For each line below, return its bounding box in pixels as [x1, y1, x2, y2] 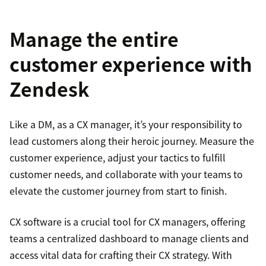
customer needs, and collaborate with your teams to [9, 166, 243, 181]
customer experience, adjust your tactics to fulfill [9, 150, 226, 164]
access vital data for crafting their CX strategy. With [9, 247, 232, 262]
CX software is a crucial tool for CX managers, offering [9, 214, 245, 229]
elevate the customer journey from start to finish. [9, 183, 227, 198]
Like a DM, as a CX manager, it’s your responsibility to [9, 116, 242, 131]
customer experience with [9, 49, 252, 78]
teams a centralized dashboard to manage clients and [9, 230, 249, 245]
